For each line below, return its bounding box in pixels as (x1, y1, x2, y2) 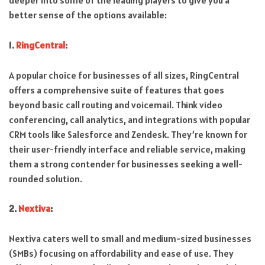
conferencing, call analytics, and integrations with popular (9, 113, 250, 125)
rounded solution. (9, 172, 82, 185)
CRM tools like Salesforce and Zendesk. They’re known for (9, 128, 247, 140)
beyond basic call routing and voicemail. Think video (9, 98, 222, 111)
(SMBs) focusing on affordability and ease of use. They (9, 247, 234, 259)
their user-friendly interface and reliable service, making (9, 143, 245, 155)
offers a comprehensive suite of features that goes (9, 83, 224, 96)
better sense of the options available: (9, 9, 167, 21)
